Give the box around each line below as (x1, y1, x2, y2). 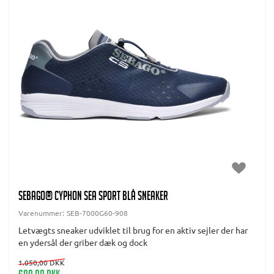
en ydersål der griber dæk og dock (18, 237, 147, 248)
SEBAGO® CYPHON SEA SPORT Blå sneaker (18, 190, 168, 206)
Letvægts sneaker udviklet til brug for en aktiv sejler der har (18, 224, 248, 236)
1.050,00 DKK (18, 257, 65, 268)
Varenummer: (18, 208, 66, 218)
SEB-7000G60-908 (67, 208, 128, 218)
